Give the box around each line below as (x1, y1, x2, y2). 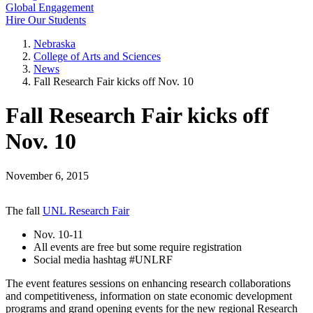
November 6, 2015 (6, 169, 89, 182)
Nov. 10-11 (34, 228, 83, 240)
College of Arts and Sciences (34, 50, 161, 62)
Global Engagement (6, 1, 94, 13)
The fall (6, 204, 43, 217)
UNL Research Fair (43, 204, 129, 217)
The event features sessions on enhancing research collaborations (6, 277, 291, 289)
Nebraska (34, 38, 75, 50)
